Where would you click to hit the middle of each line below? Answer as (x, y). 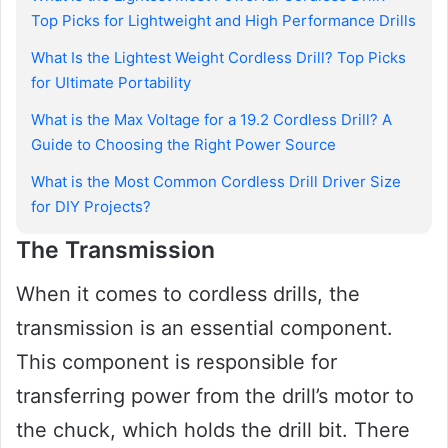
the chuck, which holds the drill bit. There (213, 430)
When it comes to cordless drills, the (188, 294)
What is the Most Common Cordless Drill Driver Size (216, 181)
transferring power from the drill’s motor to (215, 396)
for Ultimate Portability (111, 82)
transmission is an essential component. (204, 328)
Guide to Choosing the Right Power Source (183, 144)
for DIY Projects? (91, 206)
